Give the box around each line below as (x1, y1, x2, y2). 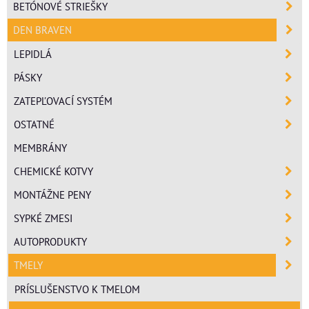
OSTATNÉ (14, 117, 54, 131)
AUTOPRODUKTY (14, 234, 87, 248)
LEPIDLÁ (14, 46, 52, 61)
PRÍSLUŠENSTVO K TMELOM (14, 281, 140, 296)
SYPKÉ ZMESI (14, 210, 72, 225)
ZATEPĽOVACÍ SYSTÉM (14, 93, 112, 108)
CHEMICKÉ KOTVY (14, 163, 93, 178)
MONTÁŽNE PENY (14, 187, 91, 201)
